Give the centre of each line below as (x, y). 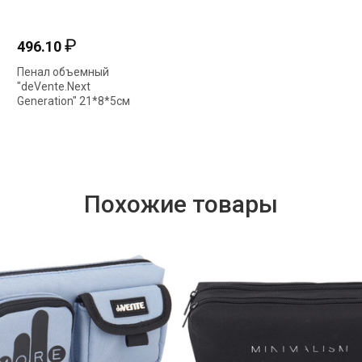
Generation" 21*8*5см (74, 101)
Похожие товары (181, 204)
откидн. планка (57, 116)
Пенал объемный (63, 72)
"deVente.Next (54, 86)
